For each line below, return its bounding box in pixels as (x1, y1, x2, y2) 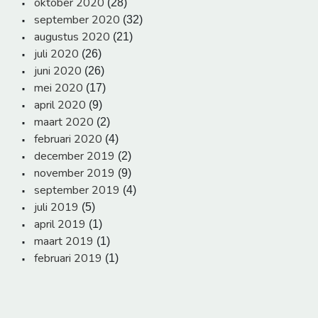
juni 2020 (34, 63, 82, 79)
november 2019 (34, 165, 115, 182)
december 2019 (34, 148, 115, 165)
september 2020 (34, 12, 120, 28)
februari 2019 (34, 251, 102, 267)
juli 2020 (34, 46, 79, 62)
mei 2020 (34, 80, 83, 97)
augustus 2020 (34, 29, 110, 45)
